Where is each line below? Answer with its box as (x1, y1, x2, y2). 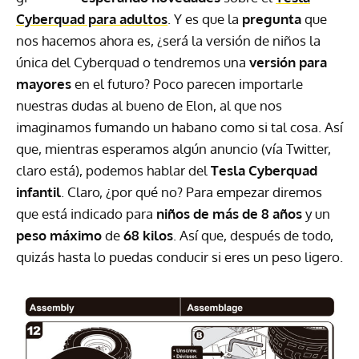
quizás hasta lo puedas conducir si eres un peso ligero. (16, 248, 343, 266)
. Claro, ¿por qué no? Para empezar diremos (61, 184, 322, 201)
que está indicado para (16, 205, 156, 223)
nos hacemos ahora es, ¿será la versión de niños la (16, 32, 321, 50)
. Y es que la (167, 10, 242, 28)
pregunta (242, 10, 305, 28)
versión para (249, 54, 327, 71)
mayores (16, 75, 71, 93)
